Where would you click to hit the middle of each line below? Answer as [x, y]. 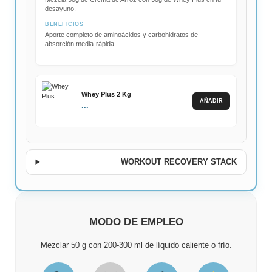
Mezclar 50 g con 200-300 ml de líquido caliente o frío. [136, 245]
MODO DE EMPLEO [136, 222]
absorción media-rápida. [81, 43]
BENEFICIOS [64, 24]
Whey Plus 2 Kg [107, 94]
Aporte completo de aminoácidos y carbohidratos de [122, 34]
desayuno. [61, 8]
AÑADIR [211, 100]
